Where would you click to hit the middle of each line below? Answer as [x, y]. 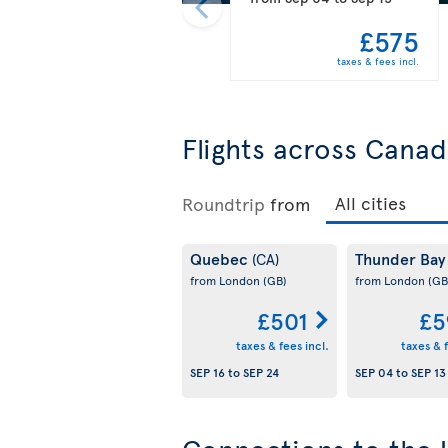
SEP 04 [373, 372]
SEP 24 [261, 372]
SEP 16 [207, 372]
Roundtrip [223, 203]
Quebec [221, 257]
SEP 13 [428, 372]
